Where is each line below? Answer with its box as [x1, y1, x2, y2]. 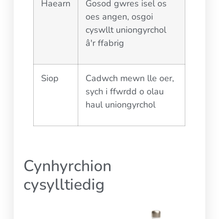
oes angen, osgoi [86, 10, 153, 22]
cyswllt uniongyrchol [86, 23, 167, 36]
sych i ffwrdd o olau [86, 85, 164, 97]
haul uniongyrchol [86, 98, 156, 110]
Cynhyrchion [23, 155, 112, 176]
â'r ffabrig [86, 37, 125, 49]
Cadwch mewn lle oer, [86, 72, 175, 84]
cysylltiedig [23, 174, 105, 195]
